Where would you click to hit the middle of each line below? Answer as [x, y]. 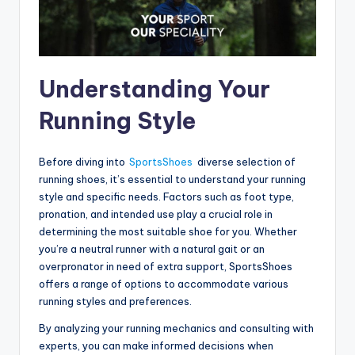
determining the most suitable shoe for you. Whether [168, 231]
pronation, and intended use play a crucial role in [156, 214]
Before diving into [83, 161]
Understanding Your [155, 89]
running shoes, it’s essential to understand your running [172, 179]
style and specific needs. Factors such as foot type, [166, 196]
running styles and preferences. [115, 301]
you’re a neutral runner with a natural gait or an [152, 248]
